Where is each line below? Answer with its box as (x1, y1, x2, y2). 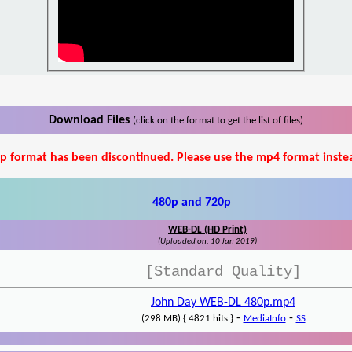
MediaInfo (243, 313, 286, 324)
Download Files (49, 114, 133, 127)
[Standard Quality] (145, 263, 301, 281)
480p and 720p (152, 196, 231, 210)
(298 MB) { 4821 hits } (141, 313, 233, 324)
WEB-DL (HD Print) (168, 225, 247, 236)
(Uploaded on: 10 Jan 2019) (158, 237, 257, 247)
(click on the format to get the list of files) (133, 115, 303, 126)
